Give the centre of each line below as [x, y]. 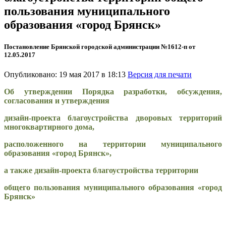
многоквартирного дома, [49, 127]
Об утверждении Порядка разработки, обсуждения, [113, 92]
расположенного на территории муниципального [113, 144]
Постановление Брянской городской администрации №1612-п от [100, 47]
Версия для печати [160, 75]
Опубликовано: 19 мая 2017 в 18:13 [66, 75]
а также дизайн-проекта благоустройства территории [101, 171]
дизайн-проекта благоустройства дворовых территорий [113, 118]
